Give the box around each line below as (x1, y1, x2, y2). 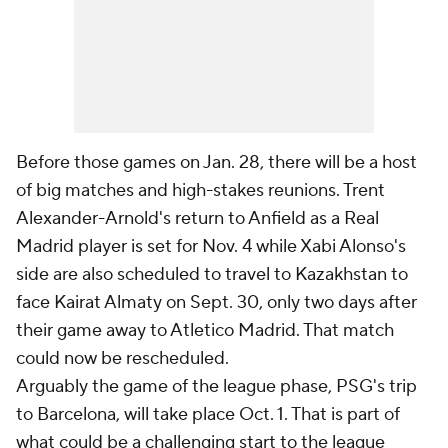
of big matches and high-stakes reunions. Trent (16, 179, 385, 202)
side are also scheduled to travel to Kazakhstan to (16, 263, 408, 286)
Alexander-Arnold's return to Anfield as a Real (16, 207, 379, 230)
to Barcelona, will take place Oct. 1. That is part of (16, 403, 400, 426)
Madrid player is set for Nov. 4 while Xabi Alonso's (16, 235, 406, 258)
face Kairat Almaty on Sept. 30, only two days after (16, 291, 417, 314)
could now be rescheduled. (16, 347, 229, 370)
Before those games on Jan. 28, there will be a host (16, 151, 417, 174)
